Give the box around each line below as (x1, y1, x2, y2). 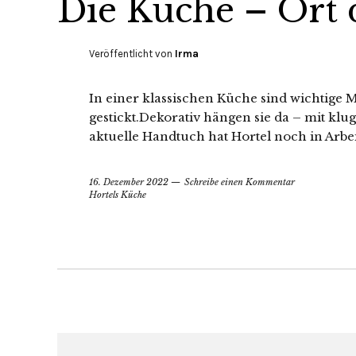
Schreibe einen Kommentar (184, 176, 295, 188)
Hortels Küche (89, 188, 146, 200)
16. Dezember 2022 (89, 176, 168, 188)
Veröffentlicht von (89, 47, 175, 60)
